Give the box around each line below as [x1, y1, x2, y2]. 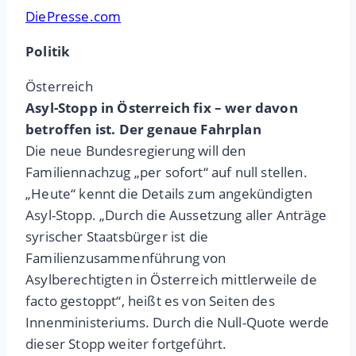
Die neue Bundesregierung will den [25, 141, 246, 161]
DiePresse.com [25, 7, 122, 26]
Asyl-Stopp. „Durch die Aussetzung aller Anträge [25, 206, 327, 225]
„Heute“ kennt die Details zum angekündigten [25, 184, 313, 203]
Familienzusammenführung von [25, 249, 226, 268]
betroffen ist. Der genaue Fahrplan [25, 120, 261, 139]
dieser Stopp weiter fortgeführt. [25, 335, 227, 354]
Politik [25, 42, 71, 61]
